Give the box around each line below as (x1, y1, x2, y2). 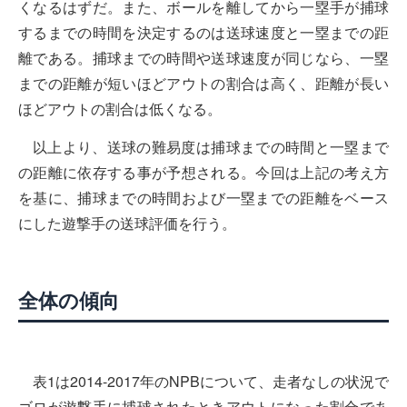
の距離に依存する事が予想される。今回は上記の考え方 (18, 162, 389, 184)
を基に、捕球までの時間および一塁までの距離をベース (18, 187, 389, 209)
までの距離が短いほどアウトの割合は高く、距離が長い (18, 72, 389, 94)
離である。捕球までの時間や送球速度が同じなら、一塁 (18, 46, 389, 68)
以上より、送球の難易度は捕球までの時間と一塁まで (33, 136, 389, 158)
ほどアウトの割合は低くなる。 (18, 97, 222, 119)
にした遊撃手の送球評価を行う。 (18, 213, 236, 234)
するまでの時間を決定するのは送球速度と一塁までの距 (18, 21, 389, 43)
